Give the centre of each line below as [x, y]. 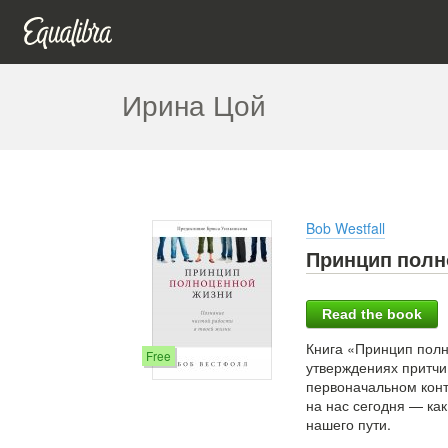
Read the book [372, 314]
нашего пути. [348, 424]
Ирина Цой [194, 104]
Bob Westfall [345, 228]
